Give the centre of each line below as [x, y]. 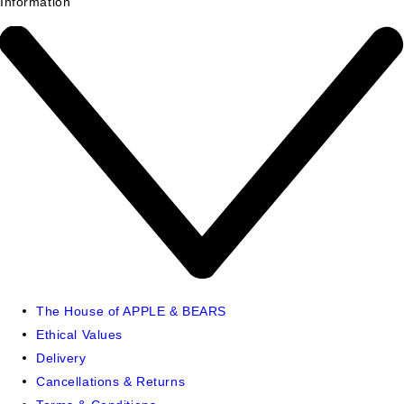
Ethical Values [79, 334]
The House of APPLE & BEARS [131, 311]
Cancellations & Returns [111, 381]
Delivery [61, 358]
